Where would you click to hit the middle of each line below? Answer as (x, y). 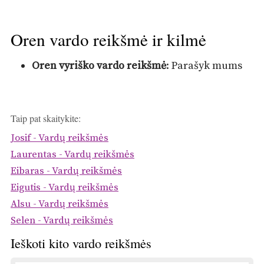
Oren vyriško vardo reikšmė (99, 65)
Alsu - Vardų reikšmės (60, 204)
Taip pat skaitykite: (46, 118)
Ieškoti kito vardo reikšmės (81, 243)
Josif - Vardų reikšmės (60, 138)
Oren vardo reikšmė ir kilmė (108, 39)
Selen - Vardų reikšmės (62, 221)
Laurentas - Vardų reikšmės (72, 155)
